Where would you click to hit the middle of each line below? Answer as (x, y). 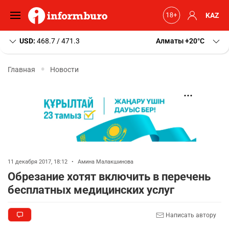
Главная (21, 69)
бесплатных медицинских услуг (91, 190)
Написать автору (190, 215)
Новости (64, 69)
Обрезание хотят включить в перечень (109, 177)
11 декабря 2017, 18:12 (38, 162)
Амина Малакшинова (106, 162)
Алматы (170, 41)
